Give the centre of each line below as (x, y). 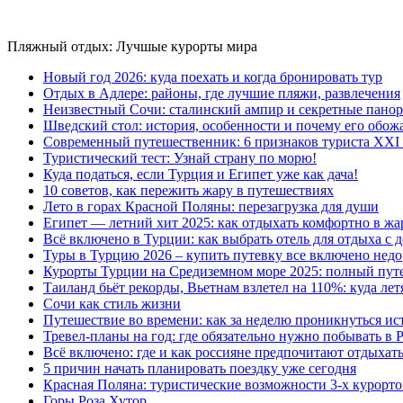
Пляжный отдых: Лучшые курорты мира (132, 46)
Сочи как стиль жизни (112, 303)
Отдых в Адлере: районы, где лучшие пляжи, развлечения (222, 93)
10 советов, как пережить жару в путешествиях (188, 190)
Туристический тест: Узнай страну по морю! (180, 157)
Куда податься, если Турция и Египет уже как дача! (201, 174)
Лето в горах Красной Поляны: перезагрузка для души (211, 206)
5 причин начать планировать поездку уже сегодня (200, 368)
